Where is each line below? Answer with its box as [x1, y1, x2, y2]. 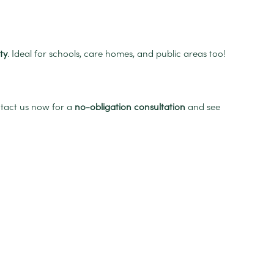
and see [185, 100, 220, 113]
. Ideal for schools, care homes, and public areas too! [7, 48, 226, 60]
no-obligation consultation [75, 100, 185, 113]
